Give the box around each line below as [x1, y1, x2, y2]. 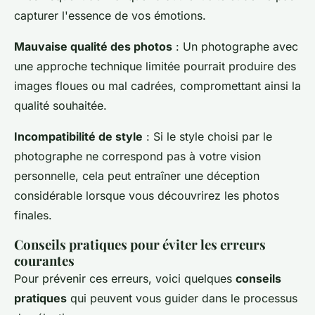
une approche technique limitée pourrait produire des [14, 58, 296, 73]
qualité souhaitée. [14, 98, 107, 112]
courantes [14, 251, 75, 269]
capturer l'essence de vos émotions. [14, 8, 206, 22]
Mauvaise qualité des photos [14, 39, 172, 53]
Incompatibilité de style [14, 129, 143, 143]
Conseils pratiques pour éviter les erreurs [14, 235, 266, 253]
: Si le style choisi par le [143, 129, 272, 143]
